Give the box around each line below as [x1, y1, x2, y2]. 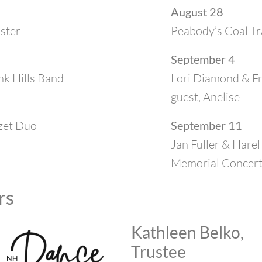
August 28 [170, 5, 223, 19]
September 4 [170, 52, 235, 66]
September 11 [170, 118, 242, 132]
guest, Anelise [170, 89, 240, 104]
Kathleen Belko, [131, 222, 244, 242]
